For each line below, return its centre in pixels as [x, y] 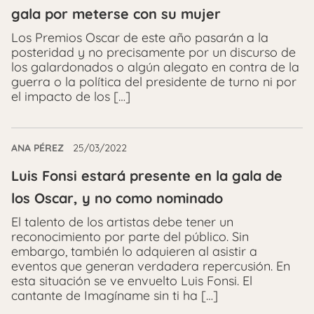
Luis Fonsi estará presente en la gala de [147, 175]
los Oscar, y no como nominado [117, 198]
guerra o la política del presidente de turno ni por [154, 81]
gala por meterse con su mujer [116, 13]
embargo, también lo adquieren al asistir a [134, 251]
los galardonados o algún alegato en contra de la [155, 67]
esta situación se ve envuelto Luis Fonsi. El [132, 280]
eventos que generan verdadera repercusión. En [151, 266]
